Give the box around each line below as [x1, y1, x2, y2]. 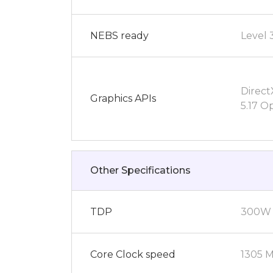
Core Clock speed [90, 248, 175, 260]
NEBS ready [90, 29, 149, 41]
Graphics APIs [90, 93, 156, 104]
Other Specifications [90, 165, 191, 176]
